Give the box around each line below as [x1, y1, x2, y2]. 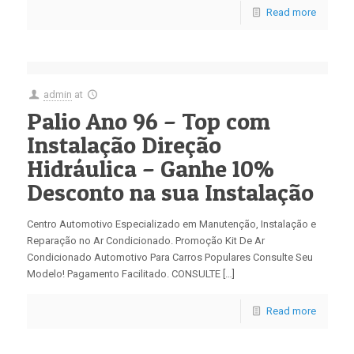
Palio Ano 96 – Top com [26, 107, 270, 135]
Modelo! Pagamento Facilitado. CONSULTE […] [26, 268, 235, 280]
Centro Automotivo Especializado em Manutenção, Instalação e [26, 218, 316, 230]
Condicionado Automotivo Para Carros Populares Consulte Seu [26, 251, 313, 263]
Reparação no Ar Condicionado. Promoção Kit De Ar [26, 235, 265, 247]
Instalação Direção [26, 130, 221, 159]
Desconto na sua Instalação [26, 178, 314, 206]
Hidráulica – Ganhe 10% [26, 154, 274, 183]
